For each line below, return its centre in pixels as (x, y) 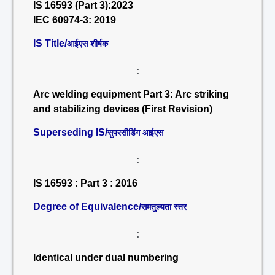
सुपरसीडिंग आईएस (135, 133)
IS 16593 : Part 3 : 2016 (85, 183)
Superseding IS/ (70, 132)
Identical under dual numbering (106, 258)
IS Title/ (50, 43)
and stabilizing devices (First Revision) (123, 109)
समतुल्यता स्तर (164, 207)
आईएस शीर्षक (87, 44)
